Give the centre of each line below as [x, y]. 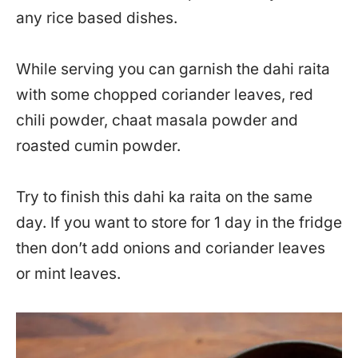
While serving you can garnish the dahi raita [173, 69]
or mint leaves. [68, 274]
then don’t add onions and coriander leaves [171, 248]
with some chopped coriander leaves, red [165, 95]
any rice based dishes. [97, 18]
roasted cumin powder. [98, 146]
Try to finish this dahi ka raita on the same [164, 197]
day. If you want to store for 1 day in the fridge [179, 223]
